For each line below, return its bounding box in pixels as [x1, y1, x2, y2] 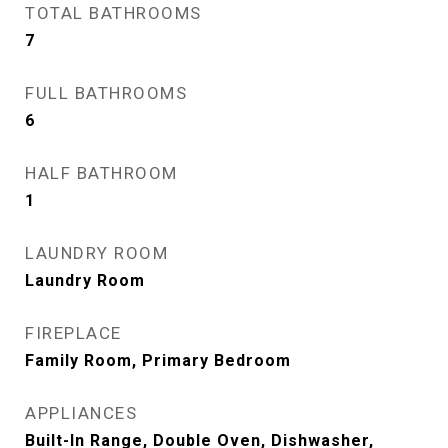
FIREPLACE [25, 323, 122, 343]
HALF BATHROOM [25, 163, 178, 183]
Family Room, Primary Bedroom [25, 351, 291, 370]
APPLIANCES [25, 403, 137, 423]
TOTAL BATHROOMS [25, 3, 202, 23]
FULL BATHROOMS [25, 83, 187, 103]
